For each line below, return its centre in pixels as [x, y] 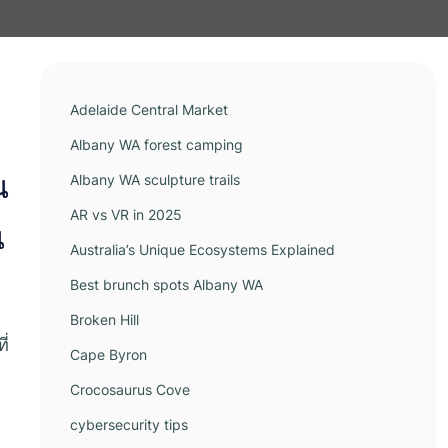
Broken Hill [104, 319]
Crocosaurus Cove [130, 389]
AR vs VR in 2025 [126, 214]
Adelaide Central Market [149, 109]
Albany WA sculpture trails [155, 179]
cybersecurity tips [129, 424]
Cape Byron [108, 354]
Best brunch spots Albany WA [166, 284]
